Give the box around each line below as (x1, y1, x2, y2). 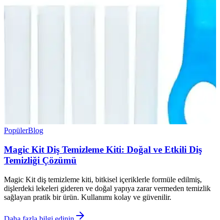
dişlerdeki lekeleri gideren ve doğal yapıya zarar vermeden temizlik (4, 184, 211, 192)
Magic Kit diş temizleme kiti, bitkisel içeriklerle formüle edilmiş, (4, 175, 202, 184)
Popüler (4, 126, 28, 135)
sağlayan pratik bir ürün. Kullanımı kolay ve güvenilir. (4, 192, 171, 201)
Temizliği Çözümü (4, 155, 77, 165)
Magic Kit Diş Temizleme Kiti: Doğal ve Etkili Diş (4, 144, 202, 155)
